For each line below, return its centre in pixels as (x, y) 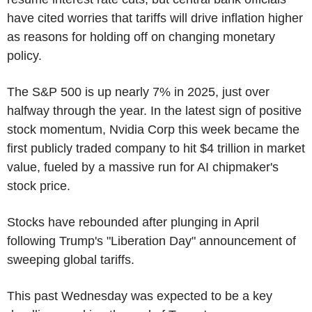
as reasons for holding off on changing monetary (141, 37)
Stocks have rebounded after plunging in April (133, 222)
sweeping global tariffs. (71, 259)
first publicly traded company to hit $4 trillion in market (156, 148)
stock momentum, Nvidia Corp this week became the (153, 129)
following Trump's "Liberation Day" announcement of (151, 241)
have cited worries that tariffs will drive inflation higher (155, 18)
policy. (24, 55)
